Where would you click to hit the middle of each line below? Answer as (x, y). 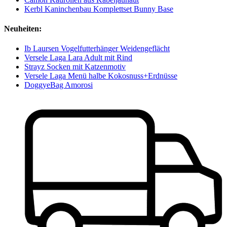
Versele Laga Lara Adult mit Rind (78, 58)
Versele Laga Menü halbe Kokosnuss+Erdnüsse (101, 76)
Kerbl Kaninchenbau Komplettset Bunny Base (99, 9)
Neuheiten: (23, 29)
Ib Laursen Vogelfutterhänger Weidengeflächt (97, 49)
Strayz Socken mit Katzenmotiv (75, 67)
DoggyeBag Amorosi (59, 85)
